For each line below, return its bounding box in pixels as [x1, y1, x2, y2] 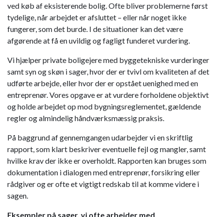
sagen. [7, 191, 28, 200]
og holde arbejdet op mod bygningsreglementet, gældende [7, 102, 201, 111]
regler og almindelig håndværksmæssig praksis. [7, 113, 164, 123]
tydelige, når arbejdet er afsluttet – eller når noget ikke [7, 13, 186, 22]
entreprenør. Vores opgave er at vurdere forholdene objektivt [7, 90, 209, 99]
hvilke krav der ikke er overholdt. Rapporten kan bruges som [7, 156, 206, 165]
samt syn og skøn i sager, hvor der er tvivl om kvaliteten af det [7, 67, 209, 76]
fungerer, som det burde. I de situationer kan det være [7, 24, 183, 33]
